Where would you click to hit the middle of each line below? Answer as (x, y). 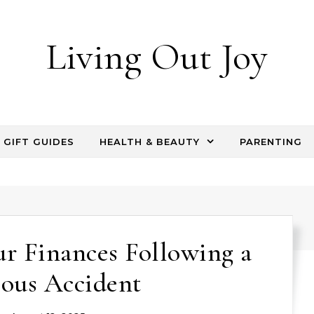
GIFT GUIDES (39, 142)
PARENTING (271, 142)
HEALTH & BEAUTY (150, 142)
